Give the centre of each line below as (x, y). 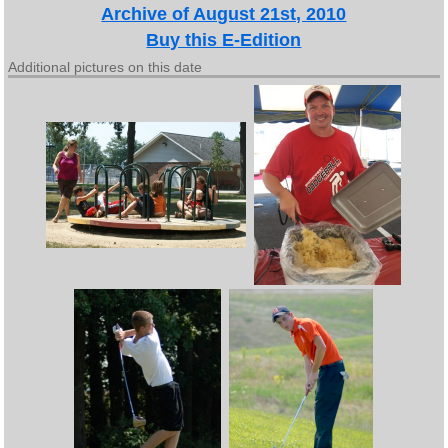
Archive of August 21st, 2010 (224, 14)
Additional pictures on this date (105, 67)
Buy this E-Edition (224, 40)
